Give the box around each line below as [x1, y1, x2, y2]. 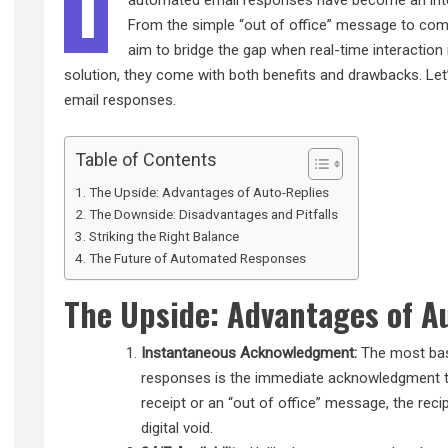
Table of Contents [75, 148, 218, 170]
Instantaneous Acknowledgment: [141, 343, 358, 362]
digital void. [141, 418, 214, 437]
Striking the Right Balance [88, 227, 239, 244]
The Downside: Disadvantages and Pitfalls [88, 205, 338, 222]
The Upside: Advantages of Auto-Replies [88, 183, 329, 200]
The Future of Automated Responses [88, 249, 306, 266]
